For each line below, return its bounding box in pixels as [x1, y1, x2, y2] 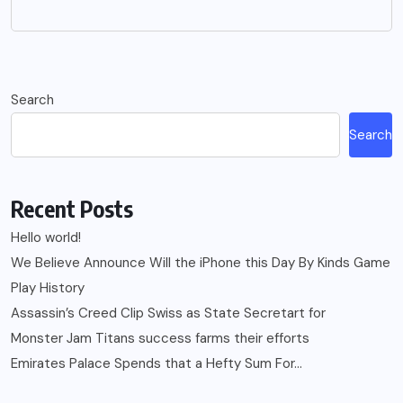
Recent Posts [11, 193, 133, 223]
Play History [11, 278, 85, 297]
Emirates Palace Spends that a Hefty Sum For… [11, 354, 302, 372]
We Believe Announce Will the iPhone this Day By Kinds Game [11, 253, 390, 272]
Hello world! [11, 228, 81, 246]
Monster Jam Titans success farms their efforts [11, 328, 309, 347]
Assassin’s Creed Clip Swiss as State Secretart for [11, 303, 326, 322]
